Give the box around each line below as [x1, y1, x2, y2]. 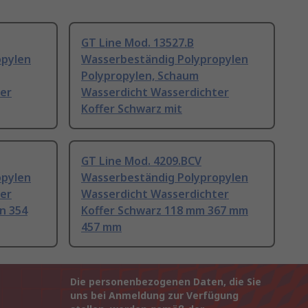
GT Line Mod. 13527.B [81, 35, 194, 51]
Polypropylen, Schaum [81, 68, 199, 84]
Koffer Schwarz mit [81, 101, 182, 117]
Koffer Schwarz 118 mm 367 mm [81, 203, 248, 219]
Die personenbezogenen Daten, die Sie [70, 275, 261, 289]
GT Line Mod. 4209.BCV [81, 153, 201, 169]
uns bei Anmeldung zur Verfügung [70, 289, 239, 302]
